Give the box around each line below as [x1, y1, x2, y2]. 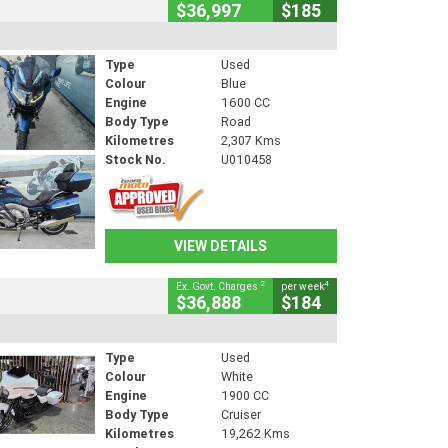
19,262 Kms [220, 424, 290, 442]
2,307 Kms [220, 132, 281, 150]
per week [281, 279, 324, 293]
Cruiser [220, 405, 261, 423]
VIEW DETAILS [174, 237, 268, 256]
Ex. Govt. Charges [176, 279, 260, 293]
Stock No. [104, 151, 166, 169]
